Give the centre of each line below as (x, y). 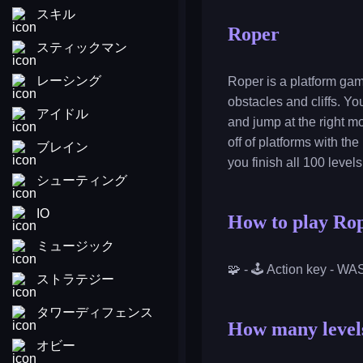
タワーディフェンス (95, 312)
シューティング (82, 180)
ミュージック (75, 246)
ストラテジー (75, 279)
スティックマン (82, 47)
